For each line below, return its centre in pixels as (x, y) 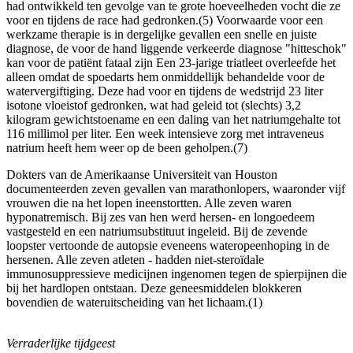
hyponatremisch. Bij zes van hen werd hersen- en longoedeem (160, 217)
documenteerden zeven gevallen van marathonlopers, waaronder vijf (176, 188)
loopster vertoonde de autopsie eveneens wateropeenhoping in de (168, 245)
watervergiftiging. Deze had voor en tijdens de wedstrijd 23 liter (165, 91)
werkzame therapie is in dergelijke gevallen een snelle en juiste (162, 34)
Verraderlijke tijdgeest (61, 343)
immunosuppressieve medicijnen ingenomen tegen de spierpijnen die (176, 273)
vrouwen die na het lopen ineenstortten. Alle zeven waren (149, 203)
